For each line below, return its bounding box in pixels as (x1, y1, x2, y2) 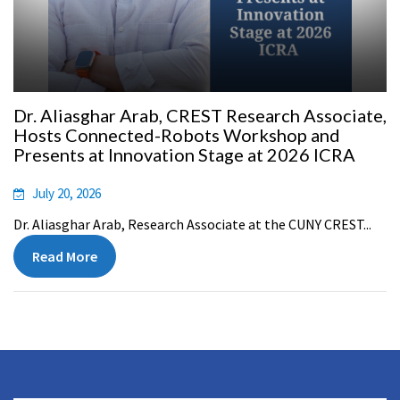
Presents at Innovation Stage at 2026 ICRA (13, 143, 355, 165)
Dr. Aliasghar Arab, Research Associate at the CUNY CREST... (13, 214, 371, 233)
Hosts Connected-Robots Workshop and (13, 123, 340, 146)
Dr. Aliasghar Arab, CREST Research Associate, (13, 104, 387, 126)
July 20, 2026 (32, 184, 101, 202)
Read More (32, 246, 97, 265)
